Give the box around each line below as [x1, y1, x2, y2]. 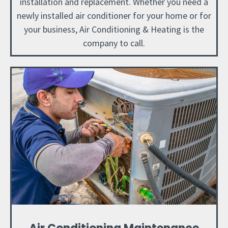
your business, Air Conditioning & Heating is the [24, 23, 204, 35]
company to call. [83, 37, 145, 49]
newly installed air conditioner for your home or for [17, 9, 211, 21]
